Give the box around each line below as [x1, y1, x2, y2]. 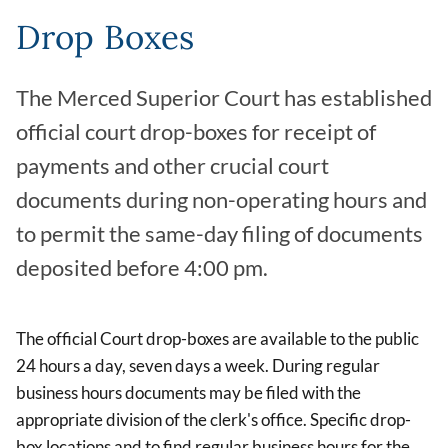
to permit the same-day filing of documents [16, 221, 423, 248]
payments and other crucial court [16, 153, 329, 180]
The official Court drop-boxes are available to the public [16, 328, 419, 350]
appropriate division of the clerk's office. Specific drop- [16, 409, 411, 431]
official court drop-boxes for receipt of [16, 119, 376, 146]
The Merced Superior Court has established [16, 85, 432, 112]
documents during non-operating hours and [16, 187, 427, 214]
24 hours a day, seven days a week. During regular [16, 355, 380, 377]
